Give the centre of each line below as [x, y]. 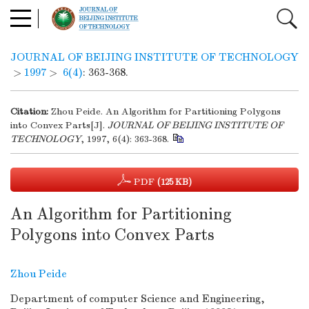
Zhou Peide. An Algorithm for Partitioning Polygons [166, 111]
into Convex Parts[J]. [59, 125]
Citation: [29, 111]
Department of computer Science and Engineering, [138, 299]
